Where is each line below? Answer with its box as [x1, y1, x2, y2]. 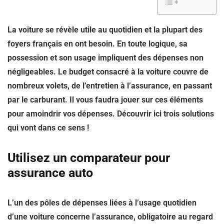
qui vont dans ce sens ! [7, 123, 89, 132]
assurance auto [7, 165, 93, 180]
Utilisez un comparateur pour [7, 150, 170, 165]
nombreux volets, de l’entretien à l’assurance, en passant [7, 81, 212, 90]
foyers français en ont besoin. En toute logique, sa [7, 39, 187, 48]
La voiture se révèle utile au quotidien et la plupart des [7, 25, 202, 34]
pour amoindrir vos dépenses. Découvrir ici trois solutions [7, 109, 214, 118]
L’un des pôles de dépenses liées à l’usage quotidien [7, 198, 196, 207]
